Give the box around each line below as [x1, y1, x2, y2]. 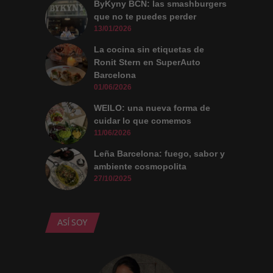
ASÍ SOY [57, 218, 88, 228]
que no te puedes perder [94, 12, 196, 22]
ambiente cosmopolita [94, 161, 186, 172]
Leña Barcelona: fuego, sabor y [94, 149, 225, 159]
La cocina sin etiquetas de [94, 44, 204, 55]
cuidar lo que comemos [94, 116, 191, 126]
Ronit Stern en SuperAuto [94, 57, 200, 68]
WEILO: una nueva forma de [94, 103, 210, 113]
